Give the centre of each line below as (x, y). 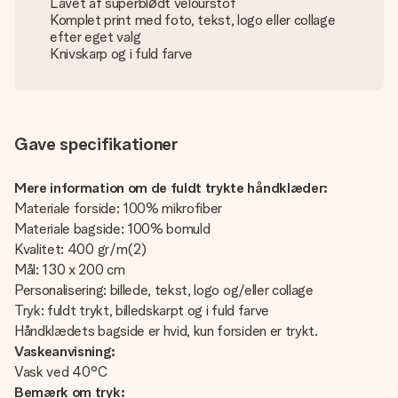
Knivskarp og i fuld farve (121, 54)
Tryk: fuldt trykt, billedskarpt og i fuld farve (142, 310)
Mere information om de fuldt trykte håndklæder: (171, 188)
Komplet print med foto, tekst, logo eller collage (193, 20)
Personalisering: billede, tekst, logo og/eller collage (164, 290)
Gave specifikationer (96, 144)
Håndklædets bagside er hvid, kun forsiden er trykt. (166, 331)
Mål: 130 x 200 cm (70, 270)
